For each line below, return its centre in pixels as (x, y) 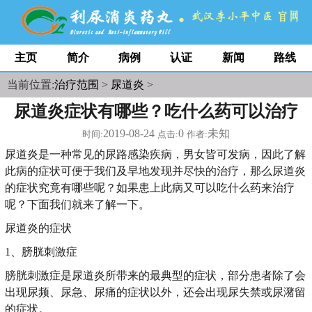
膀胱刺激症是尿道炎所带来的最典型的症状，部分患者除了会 (155, 275)
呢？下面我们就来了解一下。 (77, 204)
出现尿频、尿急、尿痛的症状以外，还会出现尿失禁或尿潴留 (155, 292)
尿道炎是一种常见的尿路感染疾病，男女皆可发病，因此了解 (155, 154)
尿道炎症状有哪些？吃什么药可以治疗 (156, 111)
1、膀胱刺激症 (41, 252)
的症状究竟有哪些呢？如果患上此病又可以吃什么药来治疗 (150, 188)
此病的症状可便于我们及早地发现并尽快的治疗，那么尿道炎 (155, 171)
